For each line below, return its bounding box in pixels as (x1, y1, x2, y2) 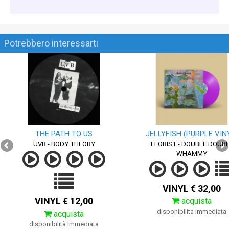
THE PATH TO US (35, 129, 93, 139)
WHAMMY (176, 150, 207, 157)
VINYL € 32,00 (163, 183, 221, 194)
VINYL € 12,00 (35, 196, 93, 207)
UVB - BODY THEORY (33, 140, 95, 148)
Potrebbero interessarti (4, 38, 98, 49)
